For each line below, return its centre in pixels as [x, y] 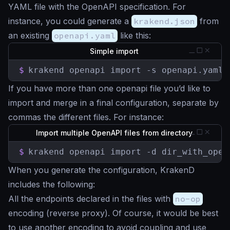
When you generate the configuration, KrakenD [101, 170]
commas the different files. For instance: [86, 117]
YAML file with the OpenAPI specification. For [97, 7]
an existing [30, 36]
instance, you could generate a [70, 21]
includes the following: [52, 185]
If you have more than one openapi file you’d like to [109, 89]
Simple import [115, 51]
